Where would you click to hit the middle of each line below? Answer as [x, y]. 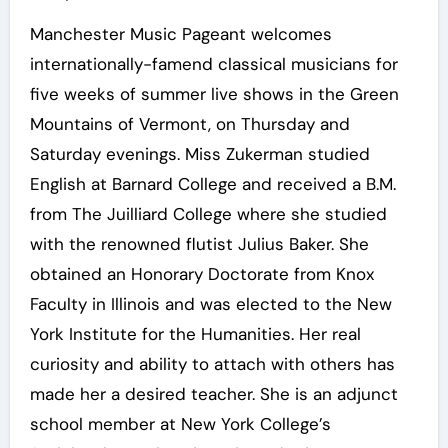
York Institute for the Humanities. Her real [195, 334]
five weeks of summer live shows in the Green [214, 94]
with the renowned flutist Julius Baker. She [199, 244]
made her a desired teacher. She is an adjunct [213, 394]
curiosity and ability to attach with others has [212, 364]
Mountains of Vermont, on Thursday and [189, 124]
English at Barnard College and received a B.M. [212, 184]
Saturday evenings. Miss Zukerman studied [199, 154]
